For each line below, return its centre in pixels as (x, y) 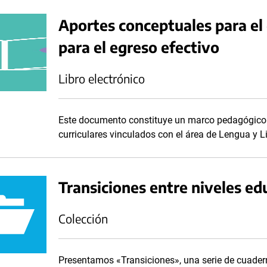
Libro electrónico (102, 78)
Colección (83, 218)
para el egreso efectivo (139, 47)
